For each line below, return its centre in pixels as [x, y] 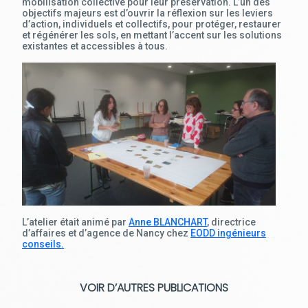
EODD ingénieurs [228, 233]
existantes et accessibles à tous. [95, 46]
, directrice [231, 222]
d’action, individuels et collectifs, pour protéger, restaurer [152, 24]
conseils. [43, 244]
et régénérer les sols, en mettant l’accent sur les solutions [152, 35]
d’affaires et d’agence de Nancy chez [106, 233]
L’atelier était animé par [75, 222]
